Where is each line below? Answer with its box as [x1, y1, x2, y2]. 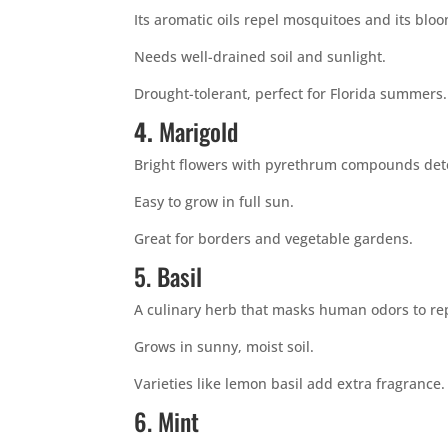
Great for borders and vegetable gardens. [134, 229, 414, 248]
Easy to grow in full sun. [134, 192, 295, 211]
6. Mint [134, 403, 200, 439]
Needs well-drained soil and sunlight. [134, 47, 387, 66]
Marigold [153, 113, 239, 149]
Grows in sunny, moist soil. [134, 337, 315, 356]
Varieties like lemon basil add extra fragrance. [134, 374, 446, 393]
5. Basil [134, 258, 203, 294]
